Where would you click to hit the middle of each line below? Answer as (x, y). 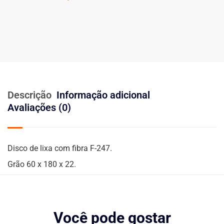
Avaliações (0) (39, 108)
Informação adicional (103, 95)
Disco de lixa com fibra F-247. (60, 148)
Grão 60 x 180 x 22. (42, 164)
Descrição (29, 95)
